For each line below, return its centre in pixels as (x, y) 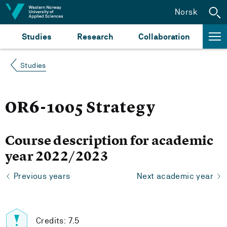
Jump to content (41, 11)
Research (95, 36)
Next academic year (175, 176)
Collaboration (164, 36)
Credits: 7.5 (58, 220)
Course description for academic (109, 140)
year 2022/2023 (57, 156)
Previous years (42, 176)
